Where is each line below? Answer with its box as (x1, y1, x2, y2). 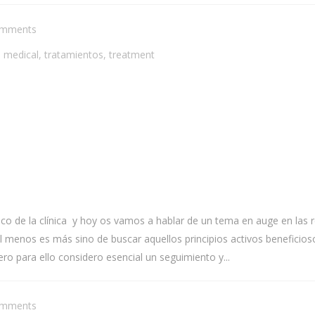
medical (4, 48, 39, 61)
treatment (109, 48, 155, 61)
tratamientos (44, 48, 103, 61)
